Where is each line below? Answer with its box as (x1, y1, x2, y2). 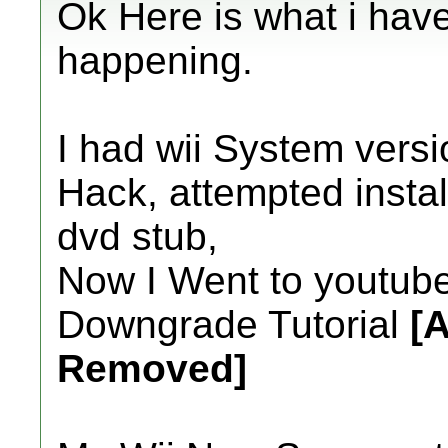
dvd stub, (57, 215, 218, 258)
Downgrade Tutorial (57, 303, 410, 346)
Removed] (57, 347, 247, 390)
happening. (57, 39, 253, 82)
